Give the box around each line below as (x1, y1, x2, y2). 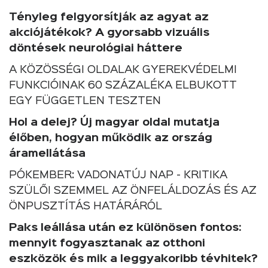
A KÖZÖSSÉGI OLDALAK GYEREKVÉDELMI (9, 65, 237, 75)
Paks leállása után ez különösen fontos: (9, 223, 242, 233)
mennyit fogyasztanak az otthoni (9, 238, 205, 248)
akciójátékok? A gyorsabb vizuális (9, 28, 209, 38)
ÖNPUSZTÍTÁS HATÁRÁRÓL (9, 201, 162, 211)
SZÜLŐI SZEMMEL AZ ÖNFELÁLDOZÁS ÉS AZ (9, 185, 257, 196)
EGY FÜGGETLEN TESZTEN (9, 96, 161, 106)
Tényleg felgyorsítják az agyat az (9, 12, 209, 22)
